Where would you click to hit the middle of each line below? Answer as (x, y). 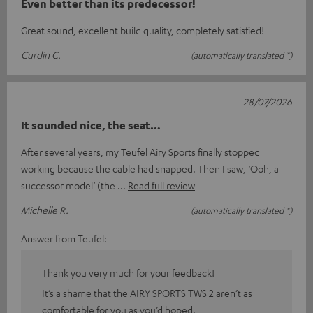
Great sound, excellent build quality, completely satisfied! (143, 30)
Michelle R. (45, 209)
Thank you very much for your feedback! (128, 272)
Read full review (161, 185)
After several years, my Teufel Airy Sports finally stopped (140, 151)
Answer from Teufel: (64, 238)
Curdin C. (41, 54)
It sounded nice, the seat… (91, 125)
